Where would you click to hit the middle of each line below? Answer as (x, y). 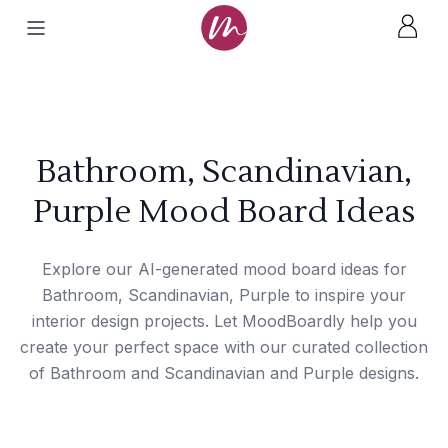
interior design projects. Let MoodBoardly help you (224, 321)
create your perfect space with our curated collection (224, 347)
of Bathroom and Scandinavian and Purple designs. (224, 373)
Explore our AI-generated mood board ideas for (224, 269)
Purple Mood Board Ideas (224, 211)
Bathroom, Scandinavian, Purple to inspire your (224, 295)
